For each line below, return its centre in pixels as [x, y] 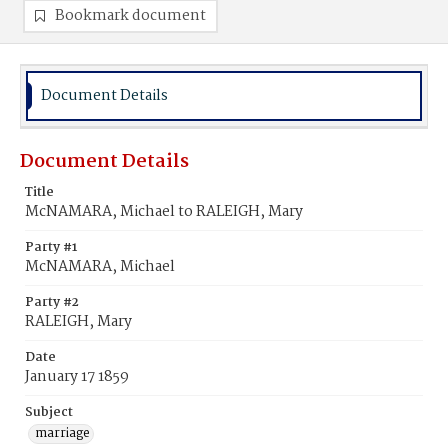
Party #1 [51, 247]
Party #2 [52, 302]
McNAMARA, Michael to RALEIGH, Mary [164, 212]
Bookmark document [130, 16]
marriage [62, 433]
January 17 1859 [77, 377]
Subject [49, 412]
